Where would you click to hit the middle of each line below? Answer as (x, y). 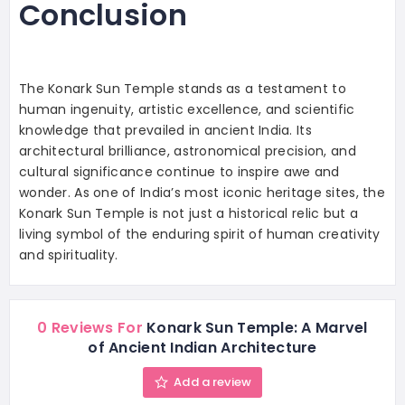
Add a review (212, 381)
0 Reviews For (90, 327)
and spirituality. (69, 254)
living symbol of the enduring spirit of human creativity (200, 234)
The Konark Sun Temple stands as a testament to (183, 88)
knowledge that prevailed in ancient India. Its (165, 130)
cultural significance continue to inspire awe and (179, 171)
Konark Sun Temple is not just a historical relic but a (189, 213)
